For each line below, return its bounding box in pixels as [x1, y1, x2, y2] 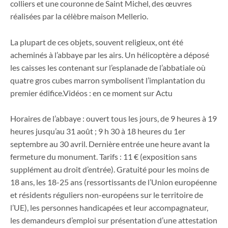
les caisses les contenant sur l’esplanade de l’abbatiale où [10, 62, 206, 72]
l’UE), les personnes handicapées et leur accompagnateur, [10, 203, 208, 213]
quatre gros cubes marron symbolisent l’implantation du [10, 75, 205, 85]
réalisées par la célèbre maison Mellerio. [10, 11, 148, 21]
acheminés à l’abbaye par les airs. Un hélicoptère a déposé [10, 49, 209, 60]
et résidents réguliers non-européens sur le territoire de [10, 190, 203, 200]
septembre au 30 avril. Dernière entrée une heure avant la [10, 139, 210, 149]
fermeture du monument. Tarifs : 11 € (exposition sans [10, 152, 197, 162]
